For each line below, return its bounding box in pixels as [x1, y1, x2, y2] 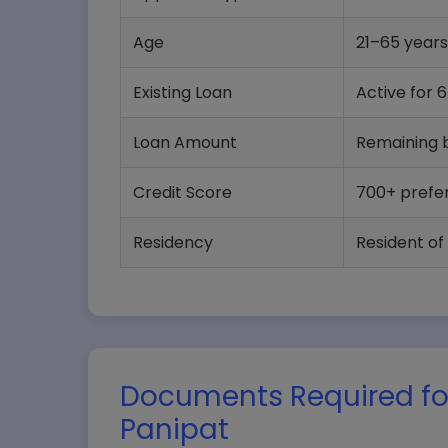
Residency [133, 231, 213, 254]
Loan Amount [133, 131, 237, 154]
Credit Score [133, 181, 232, 204]
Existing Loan [133, 81, 232, 104]
